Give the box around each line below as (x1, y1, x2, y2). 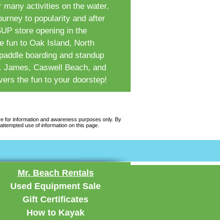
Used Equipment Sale (10, 181, 101, 191)
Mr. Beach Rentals (17, 168, 94, 178)
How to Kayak (27, 208, 84, 218)
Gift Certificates (23, 194, 88, 204)
